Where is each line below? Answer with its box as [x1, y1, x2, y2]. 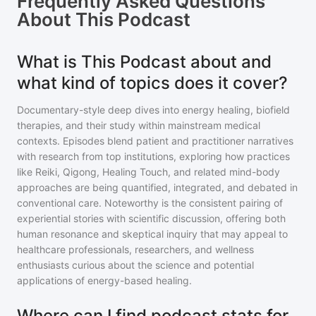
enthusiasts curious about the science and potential [17, 259, 254, 271]
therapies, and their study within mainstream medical [17, 119, 260, 131]
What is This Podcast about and [17, 51, 272, 72]
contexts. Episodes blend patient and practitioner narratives [17, 135, 293, 147]
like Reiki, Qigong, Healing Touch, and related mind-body [17, 166, 280, 178]
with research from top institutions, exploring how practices [17, 150, 290, 162]
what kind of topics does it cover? [17, 73, 288, 93]
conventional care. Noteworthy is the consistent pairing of [17, 197, 283, 209]
